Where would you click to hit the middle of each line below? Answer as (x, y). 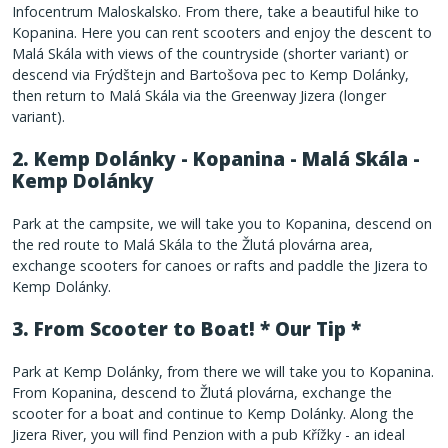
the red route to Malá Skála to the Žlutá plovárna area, (192, 244)
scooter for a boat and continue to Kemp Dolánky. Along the (213, 413)
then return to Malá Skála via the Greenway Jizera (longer (199, 96)
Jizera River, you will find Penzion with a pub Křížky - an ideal (208, 434)
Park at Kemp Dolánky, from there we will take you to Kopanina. (223, 371)
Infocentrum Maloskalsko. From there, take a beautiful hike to (215, 12)
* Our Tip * (310, 328)
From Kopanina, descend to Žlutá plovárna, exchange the (202, 392)
